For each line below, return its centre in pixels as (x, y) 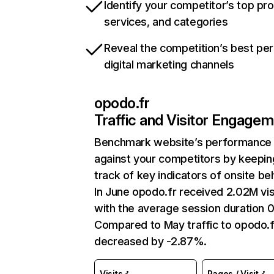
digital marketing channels (169, 65)
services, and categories (166, 22)
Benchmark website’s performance (183, 142)
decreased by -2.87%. (150, 241)
